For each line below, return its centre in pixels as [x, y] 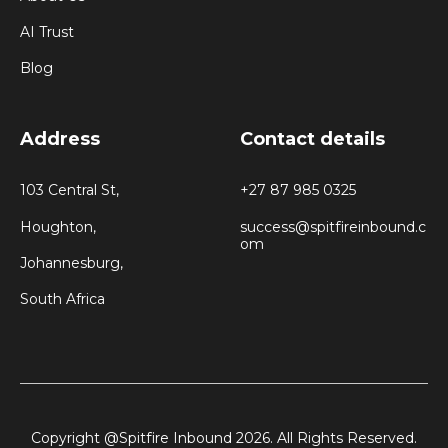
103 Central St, [69, 190]
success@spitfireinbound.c [333, 226]
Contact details [312, 139]
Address [60, 139]
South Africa [62, 299]
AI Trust [47, 31]
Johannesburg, [71, 262]
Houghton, [58, 226]
